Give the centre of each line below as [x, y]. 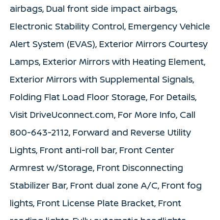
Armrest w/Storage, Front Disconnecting [96, 168]
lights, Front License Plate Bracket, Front [96, 203]
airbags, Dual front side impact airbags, [94, 9]
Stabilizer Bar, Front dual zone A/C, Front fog [106, 185]
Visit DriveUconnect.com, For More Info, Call [103, 115]
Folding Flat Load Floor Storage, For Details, [103, 97]
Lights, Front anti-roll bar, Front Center [92, 150]
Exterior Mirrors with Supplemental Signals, [102, 79]
